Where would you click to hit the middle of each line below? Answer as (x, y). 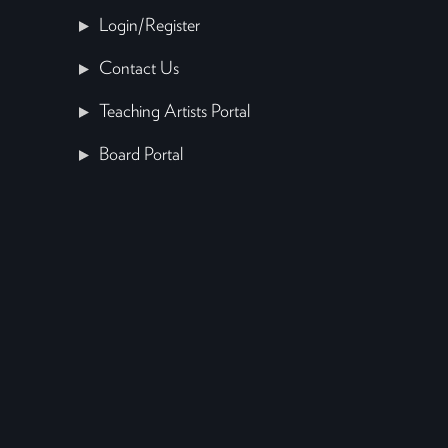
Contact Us (139, 69)
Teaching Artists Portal (174, 112)
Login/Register (149, 26)
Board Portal (141, 155)
